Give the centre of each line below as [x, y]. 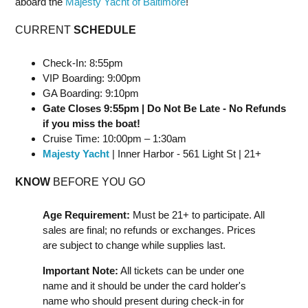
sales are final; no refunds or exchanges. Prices [149, 230]
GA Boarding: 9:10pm [91, 93]
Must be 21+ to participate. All [197, 215]
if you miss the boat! [91, 123]
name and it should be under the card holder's [144, 286]
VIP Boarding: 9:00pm [92, 78]
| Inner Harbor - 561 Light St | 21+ [185, 154]
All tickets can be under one [181, 271]
